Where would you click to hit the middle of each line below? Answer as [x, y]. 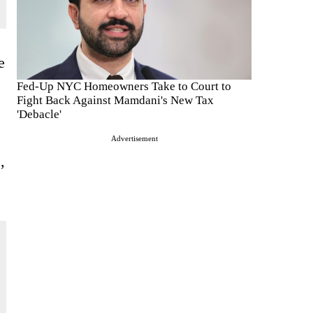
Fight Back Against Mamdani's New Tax [115, 100]
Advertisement [134, 138]
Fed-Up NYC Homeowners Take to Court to [124, 86]
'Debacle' [39, 114]
